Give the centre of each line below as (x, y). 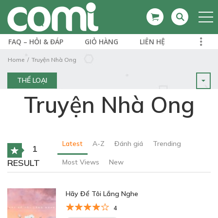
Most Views (81, 162)
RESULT (24, 163)
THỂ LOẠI (32, 80)
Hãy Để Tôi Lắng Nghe (102, 194)
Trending (167, 144)
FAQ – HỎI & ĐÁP (36, 42)
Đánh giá (128, 144)
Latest (72, 144)
